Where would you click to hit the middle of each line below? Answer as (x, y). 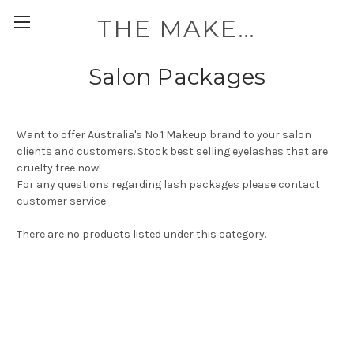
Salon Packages (177, 77)
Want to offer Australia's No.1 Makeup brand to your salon (164, 135)
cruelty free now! (60, 168)
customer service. (63, 201)
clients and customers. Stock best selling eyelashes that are (172, 151)
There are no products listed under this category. (141, 234)
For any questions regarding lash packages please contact (168, 185)
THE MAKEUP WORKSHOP (246, 28)
